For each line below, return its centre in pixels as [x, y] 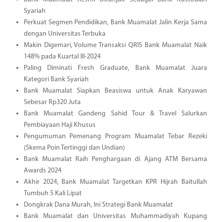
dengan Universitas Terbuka [64, 34]
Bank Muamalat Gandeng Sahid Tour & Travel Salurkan [115, 114]
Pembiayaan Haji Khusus [59, 125]
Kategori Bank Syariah [56, 80]
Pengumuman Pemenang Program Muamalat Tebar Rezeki [115, 137]
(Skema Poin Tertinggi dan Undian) [74, 148]
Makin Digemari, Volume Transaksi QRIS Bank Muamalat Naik [115, 46]
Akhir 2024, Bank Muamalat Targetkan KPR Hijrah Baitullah [115, 182]
